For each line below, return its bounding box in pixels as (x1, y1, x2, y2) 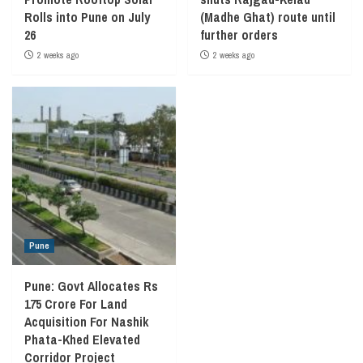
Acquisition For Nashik (24, 312, 149, 331)
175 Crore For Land (24, 294, 127, 313)
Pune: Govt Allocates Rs (24, 276, 158, 295)
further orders (199, 25, 278, 44)
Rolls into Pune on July (24, 7, 150, 26)
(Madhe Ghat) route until (199, 7, 335, 26)
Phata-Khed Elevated (24, 330, 140, 348)
